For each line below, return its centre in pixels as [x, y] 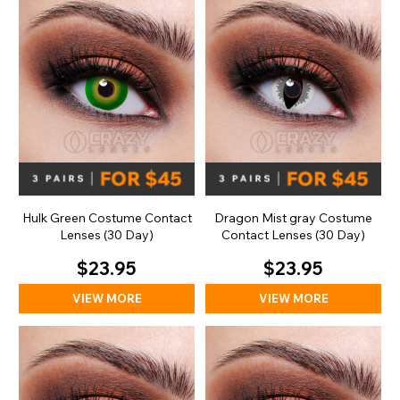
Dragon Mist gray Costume [293, 218]
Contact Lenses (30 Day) [293, 235]
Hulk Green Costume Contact [107, 218]
